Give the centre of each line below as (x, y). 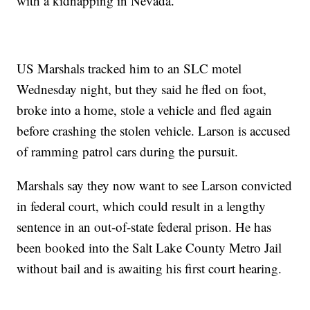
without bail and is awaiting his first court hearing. (149, 268)
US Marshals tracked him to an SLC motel (129, 69)
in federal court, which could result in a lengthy (142, 206)
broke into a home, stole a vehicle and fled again (145, 110)
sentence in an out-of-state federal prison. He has (144, 227)
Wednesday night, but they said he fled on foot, (142, 89)
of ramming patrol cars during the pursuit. (128, 152)
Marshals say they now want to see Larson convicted (155, 185)
